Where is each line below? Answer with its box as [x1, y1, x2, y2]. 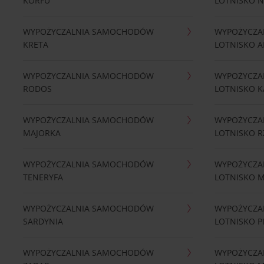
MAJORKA [22, 127, 61, 138]
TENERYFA [22, 171, 63, 183]
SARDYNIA [22, 216, 63, 227]
